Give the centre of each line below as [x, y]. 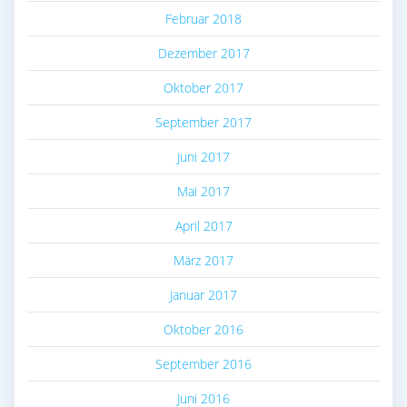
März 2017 [203, 260]
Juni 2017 [203, 156]
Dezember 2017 [203, 53]
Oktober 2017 [203, 87]
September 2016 [203, 363]
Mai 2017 [203, 191]
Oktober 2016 [203, 329]
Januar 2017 [203, 294]
